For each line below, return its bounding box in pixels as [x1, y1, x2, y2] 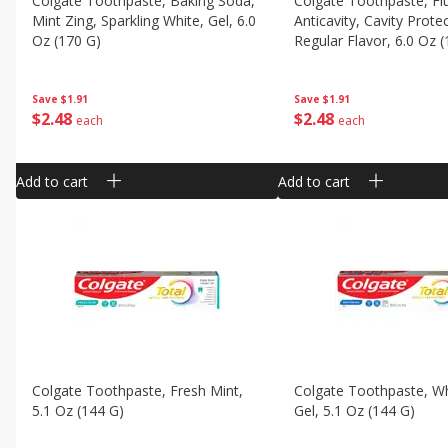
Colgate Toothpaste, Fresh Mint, [31, 381, 243, 400]
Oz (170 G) [31, 31, 101, 50]
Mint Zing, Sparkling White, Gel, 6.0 [31, 11, 256, 30]
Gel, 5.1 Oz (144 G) [294, 401, 416, 420]
